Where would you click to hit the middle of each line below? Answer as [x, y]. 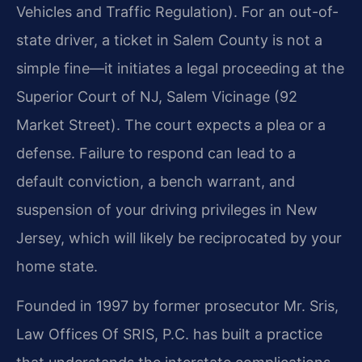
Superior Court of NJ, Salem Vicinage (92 [157, 96]
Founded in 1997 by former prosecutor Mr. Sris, [177, 306]
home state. [57, 266]
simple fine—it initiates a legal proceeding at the [180, 68]
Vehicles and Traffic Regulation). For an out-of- [177, 11]
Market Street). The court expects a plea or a [171, 124]
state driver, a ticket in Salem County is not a [169, 40]
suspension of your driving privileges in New [167, 209]
